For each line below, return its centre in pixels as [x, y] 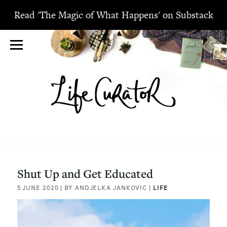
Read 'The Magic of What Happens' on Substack [113, 15]
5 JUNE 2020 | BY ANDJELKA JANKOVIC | [85, 188]
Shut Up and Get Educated [85, 174]
